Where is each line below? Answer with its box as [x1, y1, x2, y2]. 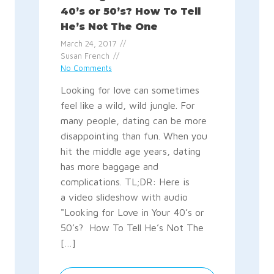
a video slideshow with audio [60, 191, 188, 203]
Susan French [60, 51, 109, 61]
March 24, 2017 [60, 39, 116, 49]
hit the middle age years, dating [60, 146, 201, 157]
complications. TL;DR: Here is [60, 176, 190, 188]
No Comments [60, 64, 112, 73]
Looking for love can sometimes [60, 84, 199, 96]
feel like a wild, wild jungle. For [60, 100, 195, 111]
